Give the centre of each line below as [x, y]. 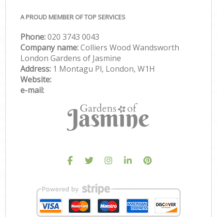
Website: [36, 79]
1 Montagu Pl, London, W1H [104, 69]
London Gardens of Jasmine [71, 58]
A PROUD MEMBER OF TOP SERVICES [73, 17]
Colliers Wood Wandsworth [130, 47]
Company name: [51, 47]
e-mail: [32, 90]
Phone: [34, 37]
